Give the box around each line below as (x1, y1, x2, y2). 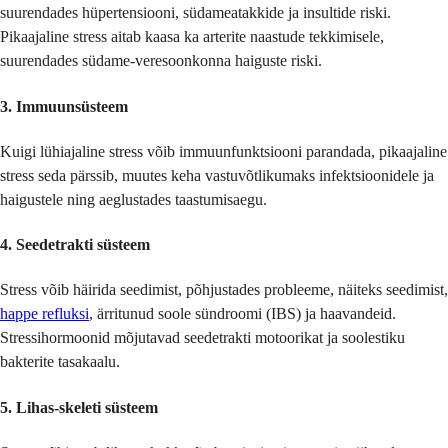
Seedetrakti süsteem (16, 236, 150, 254)
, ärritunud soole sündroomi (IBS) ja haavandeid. (89, 305, 396, 323)
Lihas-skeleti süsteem (16, 398, 158, 416)
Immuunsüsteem (16, 97, 128, 115)
